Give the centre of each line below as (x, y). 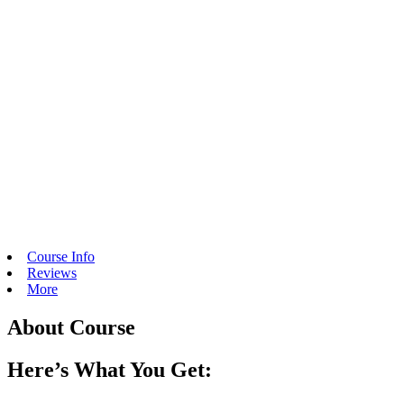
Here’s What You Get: (110, 369)
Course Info (61, 256)
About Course (71, 327)
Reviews (52, 272)
